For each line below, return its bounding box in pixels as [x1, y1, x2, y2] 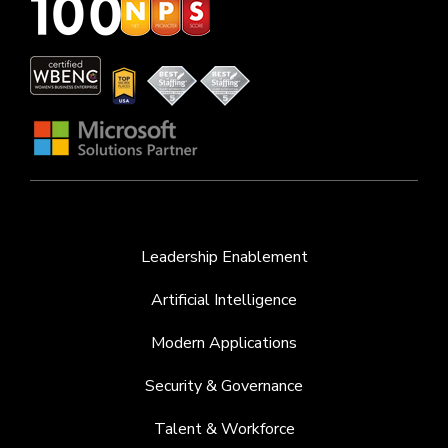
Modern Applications [151, 331, 297, 354]
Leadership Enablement [140, 245, 308, 268]
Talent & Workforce [153, 417, 295, 440]
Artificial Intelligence [151, 288, 297, 311]
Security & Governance [145, 374, 303, 397]
